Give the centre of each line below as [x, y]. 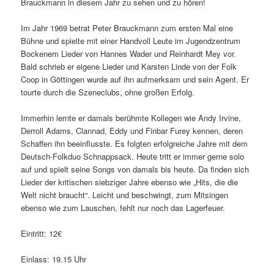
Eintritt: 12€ [42, 234]
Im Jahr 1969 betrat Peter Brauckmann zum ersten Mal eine [127, 28]
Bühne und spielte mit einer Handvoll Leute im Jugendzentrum [131, 41]
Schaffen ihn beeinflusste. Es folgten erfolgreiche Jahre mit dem [135, 144]
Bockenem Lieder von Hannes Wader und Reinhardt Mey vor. [129, 54]
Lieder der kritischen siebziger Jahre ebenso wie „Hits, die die [130, 182]
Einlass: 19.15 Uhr [54, 259]
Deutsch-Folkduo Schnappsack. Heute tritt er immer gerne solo [133, 157]
